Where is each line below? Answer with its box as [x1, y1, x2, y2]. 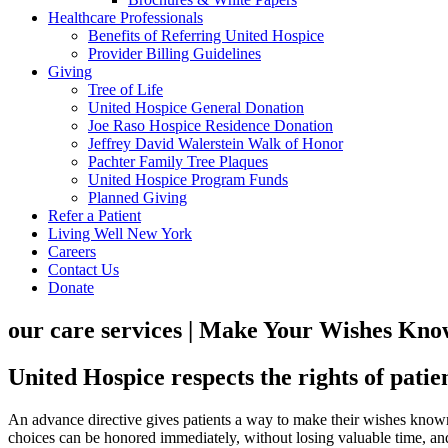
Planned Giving [88, 189, 187, 206]
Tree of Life [88, 81, 163, 98]
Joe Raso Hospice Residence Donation [88, 117, 333, 134]
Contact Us [48, 261, 119, 278]
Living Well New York [48, 225, 192, 242]
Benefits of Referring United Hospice [88, 27, 324, 44]
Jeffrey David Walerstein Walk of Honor [88, 135, 343, 152]
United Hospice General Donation [88, 99, 304, 116]
